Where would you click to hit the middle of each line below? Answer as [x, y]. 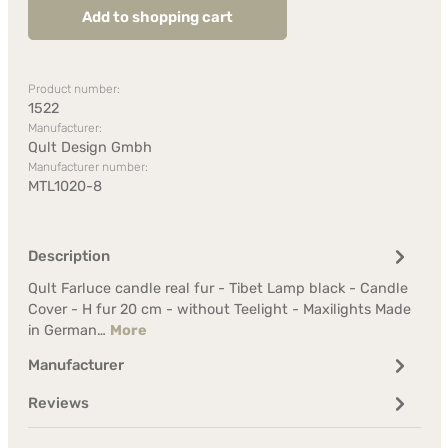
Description [68, 256]
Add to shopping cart [157, 17]
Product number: [73, 89]
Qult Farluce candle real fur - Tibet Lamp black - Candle [217, 288]
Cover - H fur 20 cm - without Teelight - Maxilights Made [219, 309]
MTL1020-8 [64, 186]
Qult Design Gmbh [89, 147]
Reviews [58, 403]
